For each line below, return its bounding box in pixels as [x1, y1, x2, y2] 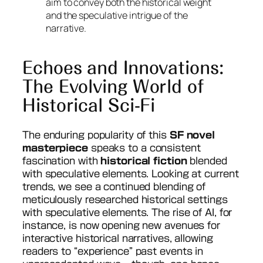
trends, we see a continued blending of [22, 181, 206, 191]
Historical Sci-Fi [22, 97, 156, 114]
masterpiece [22, 143, 88, 153]
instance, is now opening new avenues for [22, 220, 220, 230]
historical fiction [100, 156, 187, 166]
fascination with [22, 156, 101, 166]
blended [187, 156, 227, 166]
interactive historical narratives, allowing [22, 233, 213, 243]
